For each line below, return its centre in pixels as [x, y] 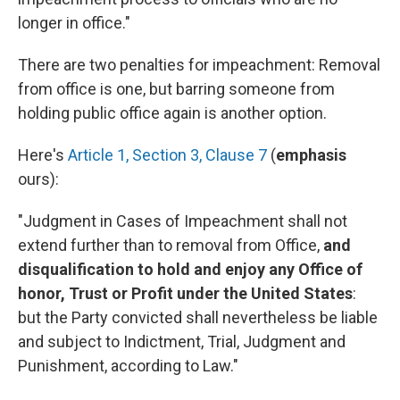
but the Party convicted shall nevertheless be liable [198, 318]
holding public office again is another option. [172, 113]
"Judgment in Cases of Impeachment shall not [183, 221]
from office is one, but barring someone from [176, 89]
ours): [38, 179]
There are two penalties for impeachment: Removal [199, 65]
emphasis [311, 155]
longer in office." [74, 23]
